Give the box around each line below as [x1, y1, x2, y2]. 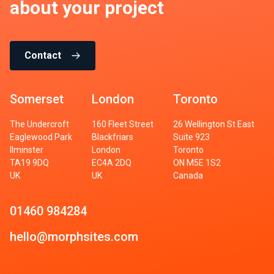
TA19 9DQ [10, 158, 49, 168]
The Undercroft [10, 119, 69, 130]
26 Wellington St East [173, 119, 254, 130]
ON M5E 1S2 [173, 158, 221, 168]
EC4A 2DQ [92, 158, 131, 168]
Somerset [10, 92, 64, 107]
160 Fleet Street [92, 119, 154, 130]
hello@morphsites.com [10, 229, 138, 245]
